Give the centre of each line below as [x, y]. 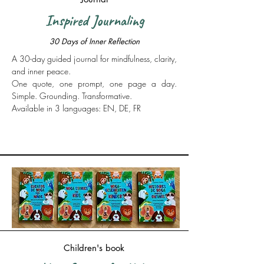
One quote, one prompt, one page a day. [94, 83]
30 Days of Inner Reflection [94, 41]
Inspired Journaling [94, 21]
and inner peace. [41, 71]
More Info [94, 122]
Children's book [94, 248]
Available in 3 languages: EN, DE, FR [76, 108]
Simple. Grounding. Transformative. [72, 96]
